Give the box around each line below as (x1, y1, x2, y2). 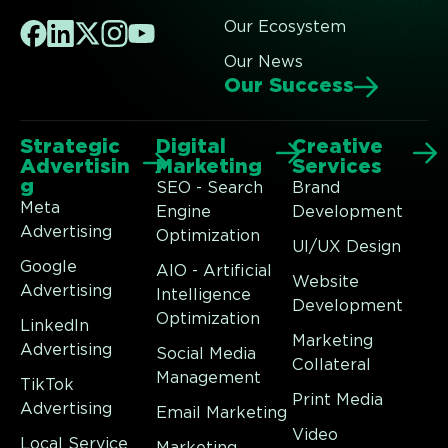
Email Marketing (156, 403, 287, 422)
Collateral (292, 355, 371, 374)
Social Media (156, 344, 256, 363)
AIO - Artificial (156, 261, 272, 280)
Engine (156, 202, 211, 221)
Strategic (20, 134, 120, 158)
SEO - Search (156, 178, 263, 197)
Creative (292, 134, 383, 158)
